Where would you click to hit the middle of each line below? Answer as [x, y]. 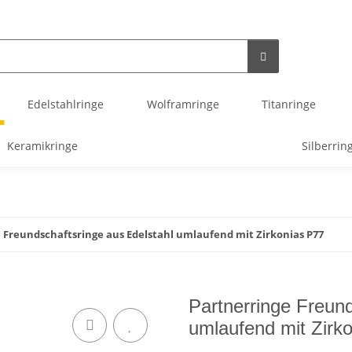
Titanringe [288, 104]
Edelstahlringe [66, 104]
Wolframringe [183, 104]
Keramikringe [42, 146]
